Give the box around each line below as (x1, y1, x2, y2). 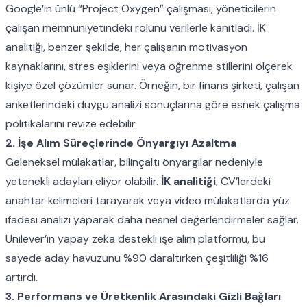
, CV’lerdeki (216, 173, 271, 188)
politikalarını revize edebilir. (5, 116, 137, 131)
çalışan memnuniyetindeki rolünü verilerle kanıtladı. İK (5, 20, 266, 35)
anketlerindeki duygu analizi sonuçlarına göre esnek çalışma (5, 97, 300, 112)
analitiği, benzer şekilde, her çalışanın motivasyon (5, 39, 247, 54)
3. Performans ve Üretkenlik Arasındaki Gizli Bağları (5, 288, 281, 304)
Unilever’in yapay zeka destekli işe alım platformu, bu (5, 231, 265, 246)
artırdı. (5, 269, 38, 284)
